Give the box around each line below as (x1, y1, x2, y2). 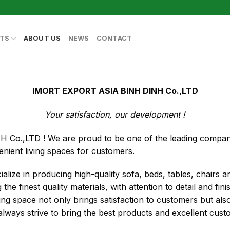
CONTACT (96, 34, 132, 42)
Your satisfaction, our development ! (45, 109, 185, 120)
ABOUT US (23, 34, 61, 42)
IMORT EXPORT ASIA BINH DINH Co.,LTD (32, 86, 198, 96)
